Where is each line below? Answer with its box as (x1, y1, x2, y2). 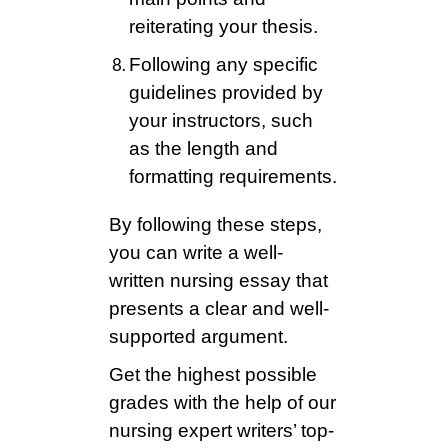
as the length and (129, 138, 278, 160)
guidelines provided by (129, 82, 323, 104)
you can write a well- (109, 242, 283, 264)
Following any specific (129, 54, 318, 76)
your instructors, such (129, 110, 313, 132)
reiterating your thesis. (129, 16, 318, 38)
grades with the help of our (109, 392, 336, 414)
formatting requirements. (129, 166, 337, 188)
